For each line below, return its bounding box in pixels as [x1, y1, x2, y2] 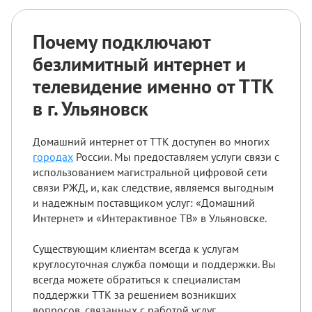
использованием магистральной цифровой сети [33, 164, 267, 179]
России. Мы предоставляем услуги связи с [73, 149, 279, 164]
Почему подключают [33, 28, 210, 54]
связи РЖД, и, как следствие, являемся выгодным [33, 180, 274, 194]
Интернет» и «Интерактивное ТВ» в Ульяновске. [33, 210, 267, 225]
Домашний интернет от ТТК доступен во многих [33, 134, 270, 148]
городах [33, 149, 73, 164]
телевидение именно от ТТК [33, 72, 274, 99]
